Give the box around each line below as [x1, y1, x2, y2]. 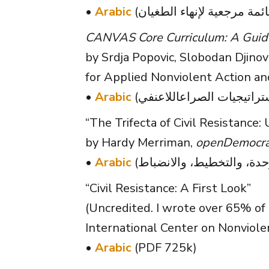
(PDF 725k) [131, 239, 197, 256]
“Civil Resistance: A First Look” [85, 180, 251, 196]
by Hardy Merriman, [85, 134, 196, 151]
